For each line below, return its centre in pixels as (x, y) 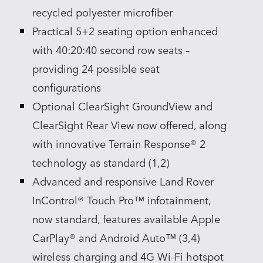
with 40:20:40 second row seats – (111, 49)
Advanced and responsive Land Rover (123, 181)
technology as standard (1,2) (101, 162)
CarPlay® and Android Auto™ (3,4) (116, 237)
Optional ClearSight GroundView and (123, 105)
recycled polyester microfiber (103, 11)
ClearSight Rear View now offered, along (130, 124)
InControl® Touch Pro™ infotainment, (122, 199)
